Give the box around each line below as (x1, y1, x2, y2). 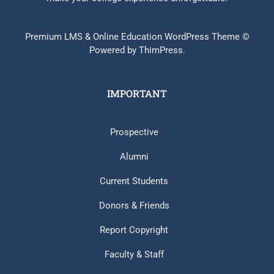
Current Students (100, 176, 168, 187)
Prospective (109, 127, 158, 138)
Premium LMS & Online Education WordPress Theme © (24, 31, 250, 42)
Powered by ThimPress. (89, 45, 185, 56)
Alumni (119, 151, 149, 162)
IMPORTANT (107, 87, 167, 100)
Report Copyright (100, 224, 168, 235)
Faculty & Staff (104, 249, 164, 260)
